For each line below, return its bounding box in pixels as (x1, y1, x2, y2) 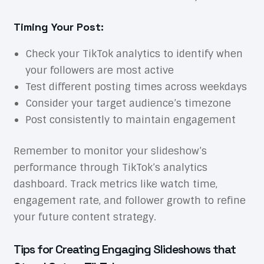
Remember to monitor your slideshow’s (13, 144, 207, 158)
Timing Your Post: (13, 19, 104, 34)
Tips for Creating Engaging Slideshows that (13, 242, 236, 258)
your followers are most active (25, 63, 174, 77)
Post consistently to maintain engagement (25, 113, 236, 126)
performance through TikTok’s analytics (13, 161, 207, 174)
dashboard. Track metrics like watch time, (13, 177, 217, 191)
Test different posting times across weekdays (25, 80, 247, 93)
